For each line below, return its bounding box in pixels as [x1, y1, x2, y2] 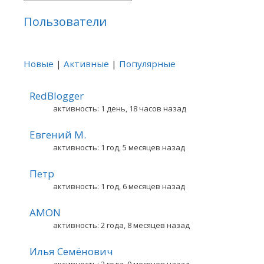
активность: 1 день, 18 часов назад [53, 103, 186, 114]
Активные [64, 58, 109, 70]
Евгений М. [29, 128, 86, 141]
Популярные [119, 58, 176, 70]
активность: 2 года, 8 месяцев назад [53, 220, 190, 230]
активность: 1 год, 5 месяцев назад [53, 142, 185, 153]
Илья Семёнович [29, 245, 113, 258]
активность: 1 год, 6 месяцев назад [53, 181, 185, 192]
